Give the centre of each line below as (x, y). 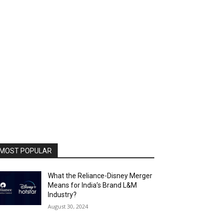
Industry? (62, 194)
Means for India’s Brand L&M (93, 185)
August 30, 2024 (68, 206)
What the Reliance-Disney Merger (100, 175)
